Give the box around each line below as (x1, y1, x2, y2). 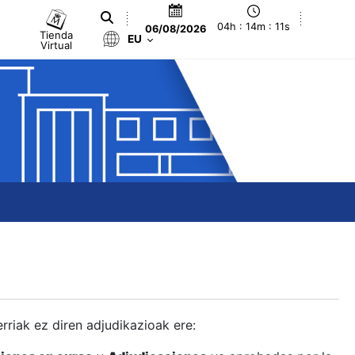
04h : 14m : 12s (216, 21, 292, 33)
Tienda (40, 28, 74, 41)
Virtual (40, 38, 73, 52)
